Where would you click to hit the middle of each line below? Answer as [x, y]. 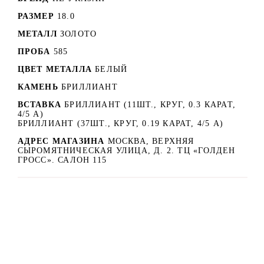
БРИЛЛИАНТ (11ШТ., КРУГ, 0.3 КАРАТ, [150, 104]
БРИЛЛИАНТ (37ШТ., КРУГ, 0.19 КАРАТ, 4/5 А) [120, 123]
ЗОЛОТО [79, 34]
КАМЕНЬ [38, 87]
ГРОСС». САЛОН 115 [62, 160]
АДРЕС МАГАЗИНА [62, 141]
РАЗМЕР [36, 16]
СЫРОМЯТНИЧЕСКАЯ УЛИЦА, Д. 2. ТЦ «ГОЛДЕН [126, 150]
